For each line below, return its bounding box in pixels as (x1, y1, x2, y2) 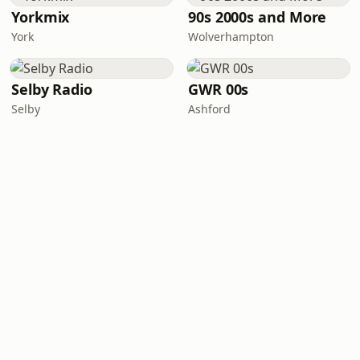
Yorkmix (11, 7, 70, 27)
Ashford (188, 101, 231, 117)
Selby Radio (11, 80, 93, 99)
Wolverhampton (188, 29, 274, 44)
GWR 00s (188, 80, 249, 99)
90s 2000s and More (188, 7, 327, 27)
